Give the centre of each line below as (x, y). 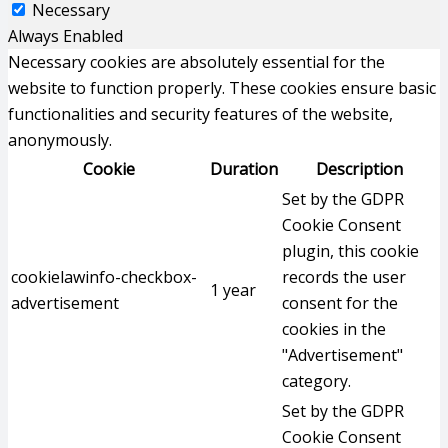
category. (316, 381)
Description (359, 169)
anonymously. (60, 140)
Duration (244, 169)
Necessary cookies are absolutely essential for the (196, 62)
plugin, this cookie (350, 251)
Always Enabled (65, 36)
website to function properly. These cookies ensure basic (222, 88)
